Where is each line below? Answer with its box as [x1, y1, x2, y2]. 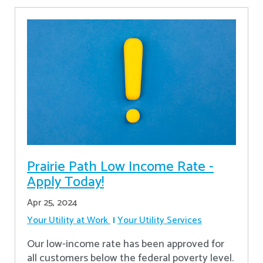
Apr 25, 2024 [27, 195, 77, 211]
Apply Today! [27, 171, 104, 194]
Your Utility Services [117, 213, 202, 229]
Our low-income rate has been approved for [27, 235, 224, 254]
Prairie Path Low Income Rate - [27, 156, 214, 179]
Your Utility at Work [27, 213, 108, 229]
